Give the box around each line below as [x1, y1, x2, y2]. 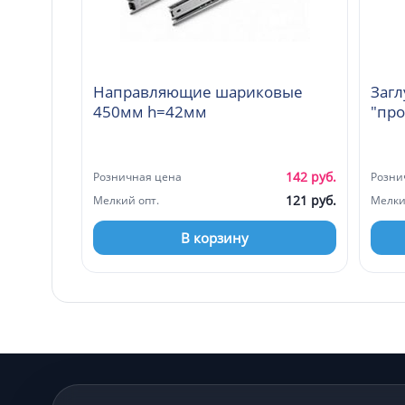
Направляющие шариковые [93, 80, 303, 102]
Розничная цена [93, 168, 182, 184]
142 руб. [286, 167, 336, 185]
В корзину [181, 228, 249, 247]
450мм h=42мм [93, 100, 207, 122]
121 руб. [286, 191, 336, 209]
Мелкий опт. [93, 192, 159, 208]
